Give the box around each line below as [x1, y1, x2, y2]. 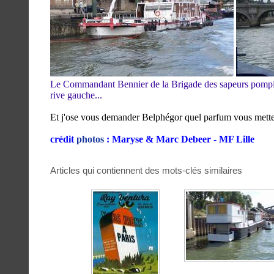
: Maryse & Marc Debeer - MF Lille [104, 133, 254, 144]
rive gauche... [50, 89, 102, 100]
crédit [50, 133, 76, 144]
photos [76, 133, 104, 144]
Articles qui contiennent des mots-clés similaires [50, 165, 242, 176]
